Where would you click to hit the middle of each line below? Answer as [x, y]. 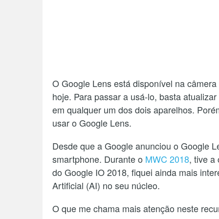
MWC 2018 [167, 159]
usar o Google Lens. [92, 122]
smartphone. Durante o [99, 159]
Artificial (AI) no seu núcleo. [106, 185]
